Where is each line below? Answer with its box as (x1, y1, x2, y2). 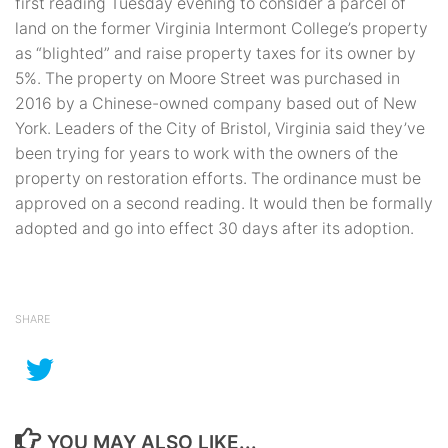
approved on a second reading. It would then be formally (15, 194, 433, 214)
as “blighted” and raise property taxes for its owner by (15, 44, 416, 64)
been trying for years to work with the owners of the (15, 144, 398, 164)
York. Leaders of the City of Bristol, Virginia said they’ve (15, 119, 425, 139)
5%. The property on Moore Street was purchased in (15, 69, 400, 89)
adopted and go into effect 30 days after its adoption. (15, 219, 414, 239)
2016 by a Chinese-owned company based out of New (15, 94, 417, 114)
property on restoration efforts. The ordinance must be (15, 169, 421, 189)
